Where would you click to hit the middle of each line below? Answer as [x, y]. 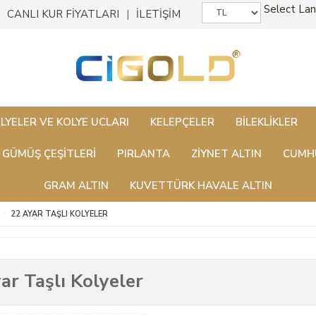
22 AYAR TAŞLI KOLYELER [59, 214]
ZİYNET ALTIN [226, 154]
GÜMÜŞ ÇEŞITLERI [49, 154]
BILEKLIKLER [267, 122]
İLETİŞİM [158, 14]
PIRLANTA [143, 154]
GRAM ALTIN [76, 186]
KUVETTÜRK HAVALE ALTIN [201, 186]
